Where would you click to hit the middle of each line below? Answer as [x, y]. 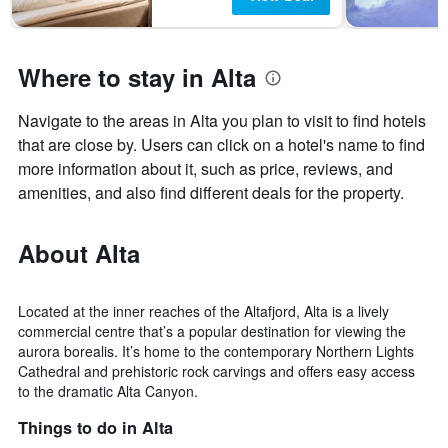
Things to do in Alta [95, 427]
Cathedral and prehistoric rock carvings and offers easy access [216, 371]
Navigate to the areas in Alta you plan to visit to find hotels [222, 121]
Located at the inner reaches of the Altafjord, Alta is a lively [203, 311]
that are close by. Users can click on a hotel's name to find [221, 145]
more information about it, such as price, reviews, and [205, 169]
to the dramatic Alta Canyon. [108, 391]
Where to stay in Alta [137, 77]
